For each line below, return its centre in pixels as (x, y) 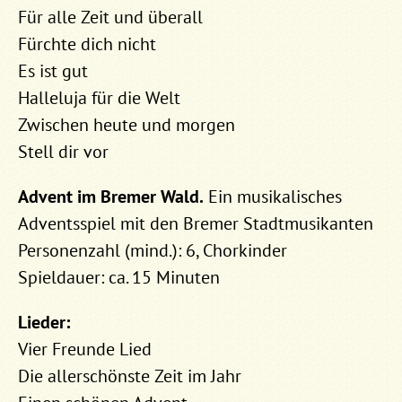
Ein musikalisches (273, 196)
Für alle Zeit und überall (110, 17)
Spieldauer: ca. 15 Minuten (119, 277)
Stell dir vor (63, 151)
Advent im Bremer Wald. (111, 196)
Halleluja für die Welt (99, 97)
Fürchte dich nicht (87, 44)
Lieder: (44, 322)
